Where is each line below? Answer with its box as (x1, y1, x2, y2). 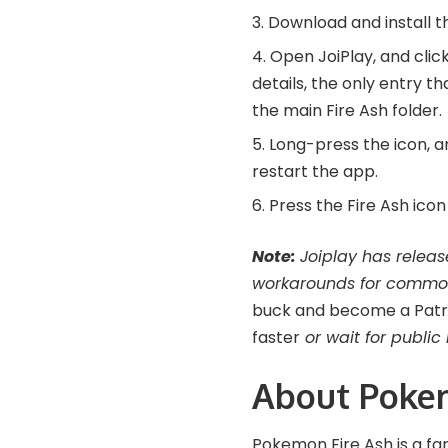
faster (252, 325, 300, 349)
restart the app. (252, 159, 378, 183)
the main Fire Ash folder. (252, 98, 442, 122)
